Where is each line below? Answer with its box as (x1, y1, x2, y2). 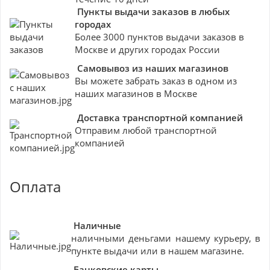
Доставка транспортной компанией (77, 111, 243, 124)
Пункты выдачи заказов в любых (75, 5, 230, 17)
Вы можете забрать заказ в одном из (75, 74, 237, 87)
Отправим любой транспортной (75, 124, 217, 136)
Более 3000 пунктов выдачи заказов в (75, 30, 244, 43)
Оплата (10, 176, 61, 196)
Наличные (74, 219, 121, 231)
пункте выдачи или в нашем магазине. (71, 244, 244, 257)
